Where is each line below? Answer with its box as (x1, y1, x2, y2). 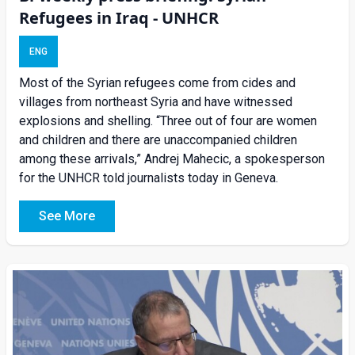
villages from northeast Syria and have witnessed (19, 94, 292, 110)
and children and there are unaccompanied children (19, 132, 297, 148)
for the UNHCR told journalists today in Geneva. (19, 170, 278, 186)
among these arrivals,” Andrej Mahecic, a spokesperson (19, 151, 325, 167)
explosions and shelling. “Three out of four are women (19, 113, 317, 129)
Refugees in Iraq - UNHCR (19, 7, 219, 29)
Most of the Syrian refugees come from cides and (19, 75, 296, 91)
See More (39, 208, 95, 224)
